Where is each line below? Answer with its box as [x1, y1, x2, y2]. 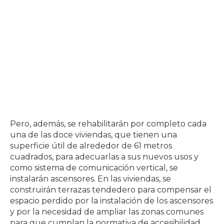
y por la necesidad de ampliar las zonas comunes [10, 207, 203, 217]
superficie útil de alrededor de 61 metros [10, 141, 172, 151]
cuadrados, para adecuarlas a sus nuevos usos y [10, 152, 198, 162]
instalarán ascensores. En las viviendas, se [10, 174, 171, 184]
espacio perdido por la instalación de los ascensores [10, 196, 213, 206]
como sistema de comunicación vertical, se [10, 163, 178, 173]
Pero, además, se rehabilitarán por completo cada [10, 119, 206, 129]
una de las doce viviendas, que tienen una [10, 130, 177, 140]
